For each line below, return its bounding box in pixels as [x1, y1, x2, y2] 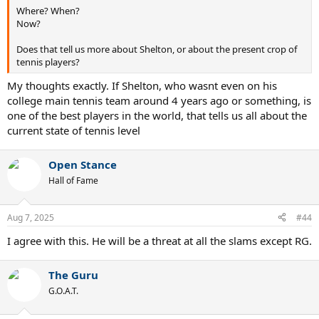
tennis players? [16, 55, 80, 68]
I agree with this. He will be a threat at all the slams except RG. [7, 233, 312, 248]
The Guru [48, 267, 98, 282]
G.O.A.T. [48, 284, 78, 297]
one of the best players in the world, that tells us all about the [7, 108, 307, 123]
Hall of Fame [48, 174, 98, 187]
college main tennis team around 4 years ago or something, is [7, 93, 311, 108]
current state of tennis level [7, 123, 140, 138]
